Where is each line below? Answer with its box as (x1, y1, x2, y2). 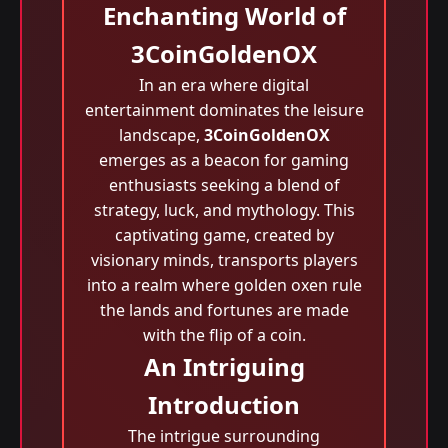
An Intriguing (143, 350, 305, 383)
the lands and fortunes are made (99, 299, 349, 321)
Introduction (148, 388, 300, 421)
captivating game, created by (114, 224, 334, 246)
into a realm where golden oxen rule (86, 274, 362, 296)
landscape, (118, 124, 204, 146)
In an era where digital (139, 74, 309, 96)
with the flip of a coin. (142, 324, 306, 346)
